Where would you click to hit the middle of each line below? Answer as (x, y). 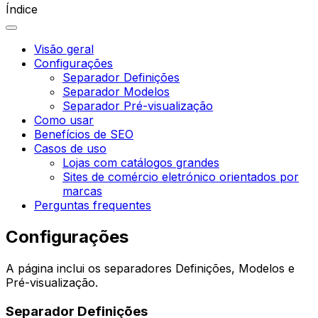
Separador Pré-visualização (138, 106)
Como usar (64, 120)
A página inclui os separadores (91, 269)
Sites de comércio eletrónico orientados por (181, 177)
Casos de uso (70, 149)
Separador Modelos (116, 92)
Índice (22, 10)
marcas (82, 191)
